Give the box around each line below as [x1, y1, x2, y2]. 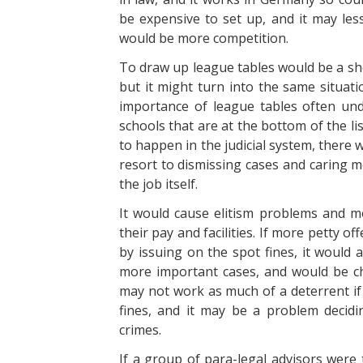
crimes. [119, 321, 161, 339]
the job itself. [119, 175, 198, 193]
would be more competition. [119, 29, 288, 47]
